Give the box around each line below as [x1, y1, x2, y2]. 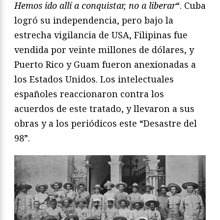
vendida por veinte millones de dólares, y [14, 43, 194, 55]
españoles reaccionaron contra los [14, 87, 164, 100]
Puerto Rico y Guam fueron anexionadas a [14, 58, 196, 70]
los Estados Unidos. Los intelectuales [14, 73, 174, 85]
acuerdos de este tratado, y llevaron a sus [14, 102, 194, 114]
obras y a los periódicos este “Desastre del [14, 117, 197, 129]
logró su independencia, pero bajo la [14, 14, 173, 26]
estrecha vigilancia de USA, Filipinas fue [14, 28, 188, 41]
